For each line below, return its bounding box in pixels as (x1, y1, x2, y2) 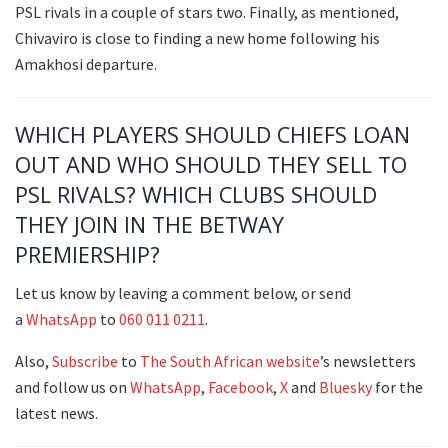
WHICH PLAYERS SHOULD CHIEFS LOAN (15, 119, 410, 149)
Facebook (208, 377, 273, 398)
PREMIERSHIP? (15, 239, 160, 269)
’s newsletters (320, 351, 416, 372)
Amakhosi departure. (15, 54, 157, 75)
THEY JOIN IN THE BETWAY (15, 209, 284, 239)
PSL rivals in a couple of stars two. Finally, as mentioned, (15, 2, 399, 23)
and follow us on (15, 377, 130, 398)
